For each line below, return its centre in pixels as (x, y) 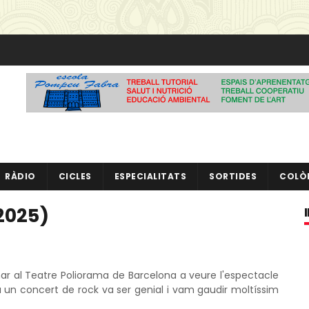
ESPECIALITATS (150, 176)
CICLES (75, 176)
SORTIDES (233, 176)
